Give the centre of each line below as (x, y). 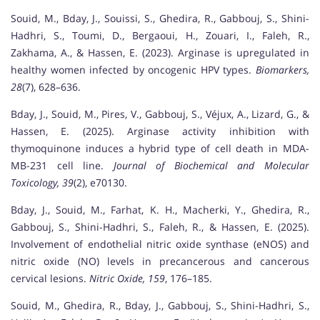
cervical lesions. (50, 279)
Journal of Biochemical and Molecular (211, 166)
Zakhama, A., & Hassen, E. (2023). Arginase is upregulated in (160, 53)
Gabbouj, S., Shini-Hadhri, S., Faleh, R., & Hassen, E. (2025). (160, 227)
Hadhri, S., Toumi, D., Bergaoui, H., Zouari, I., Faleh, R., (160, 36)
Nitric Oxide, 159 (127, 279)
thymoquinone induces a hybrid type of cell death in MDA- (160, 149)
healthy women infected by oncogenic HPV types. (133, 70)
